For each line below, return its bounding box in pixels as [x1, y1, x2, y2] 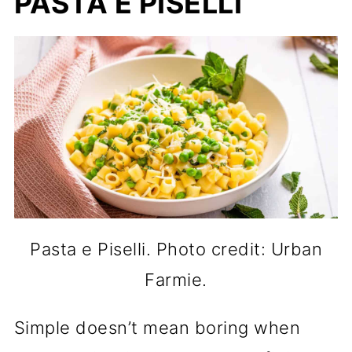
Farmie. [145, 269, 207, 290]
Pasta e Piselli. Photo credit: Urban [30, 238, 322, 259]
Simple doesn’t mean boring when [13, 317, 301, 338]
